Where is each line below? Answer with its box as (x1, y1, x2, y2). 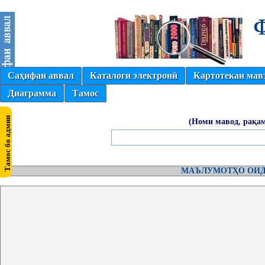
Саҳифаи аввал (8, 70, 74, 80)
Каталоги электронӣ (90, 70, 177, 80)
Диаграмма (8, 88, 56, 98)
